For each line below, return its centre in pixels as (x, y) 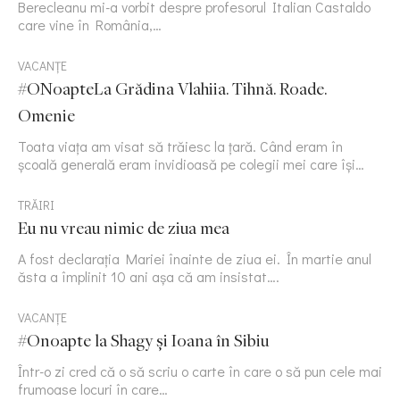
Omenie (46, 116)
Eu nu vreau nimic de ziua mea (124, 228)
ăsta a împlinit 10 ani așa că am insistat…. (149, 277)
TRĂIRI (36, 205)
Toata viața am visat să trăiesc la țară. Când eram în (180, 146)
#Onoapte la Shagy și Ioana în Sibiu (143, 341)
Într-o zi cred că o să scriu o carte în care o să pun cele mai (200, 371)
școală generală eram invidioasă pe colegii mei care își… (191, 164)
